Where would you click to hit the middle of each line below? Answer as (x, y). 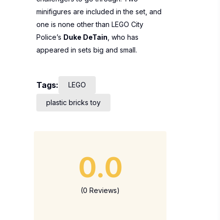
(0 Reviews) (100, 190)
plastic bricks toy (73, 102)
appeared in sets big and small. (87, 50)
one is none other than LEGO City (90, 24)
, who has (123, 37)
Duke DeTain (85, 37)
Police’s (50, 37)
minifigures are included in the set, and (99, 12)
